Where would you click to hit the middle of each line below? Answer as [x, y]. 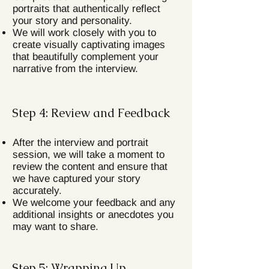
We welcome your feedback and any [94, 203]
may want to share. [56, 227]
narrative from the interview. [75, 69]
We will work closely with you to [84, 33]
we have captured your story [77, 179]
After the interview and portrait [80, 143]
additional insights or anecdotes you [93, 215]
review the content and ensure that [90, 167]
